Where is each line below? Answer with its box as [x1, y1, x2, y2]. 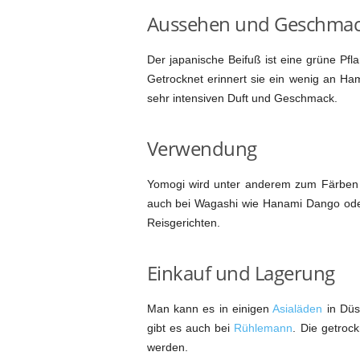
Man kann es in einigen [146, 301, 273, 315]
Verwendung [146, 134, 257, 162]
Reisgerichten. [146, 215, 220, 229]
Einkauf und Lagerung [146, 259, 335, 286]
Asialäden [272, 301, 323, 315]
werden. [146, 340, 188, 354]
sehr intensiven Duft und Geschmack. [146, 91, 337, 104]
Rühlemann [234, 321, 293, 334]
